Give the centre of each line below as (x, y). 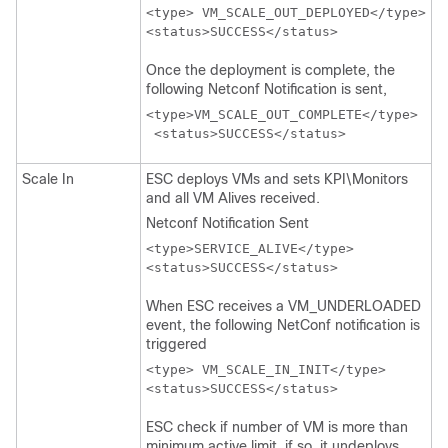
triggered (176, 344)
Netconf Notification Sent (227, 223)
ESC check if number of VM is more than (277, 427)
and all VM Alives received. (233, 198)
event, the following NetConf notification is (283, 325)
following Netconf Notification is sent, (266, 89)
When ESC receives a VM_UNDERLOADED (283, 306)
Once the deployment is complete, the (270, 70)
